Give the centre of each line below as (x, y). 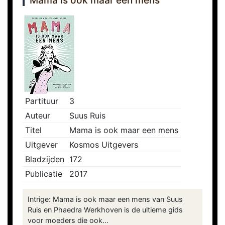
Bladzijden (45, 159)
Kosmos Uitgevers (104, 145)
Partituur (42, 101)
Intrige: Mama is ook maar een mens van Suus (105, 199)
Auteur (38, 116)
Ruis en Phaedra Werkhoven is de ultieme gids (105, 210)
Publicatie (44, 174)
